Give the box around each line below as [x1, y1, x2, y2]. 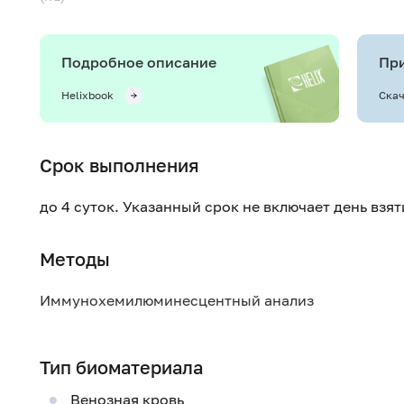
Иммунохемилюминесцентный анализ [40, 291, 314, 309]
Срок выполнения [40, 154, 199, 176]
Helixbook [61, 88, 114, 102]
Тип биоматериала [40, 356, 203, 378]
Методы [40, 248, 110, 270]
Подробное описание [61, 53, 216, 71]
